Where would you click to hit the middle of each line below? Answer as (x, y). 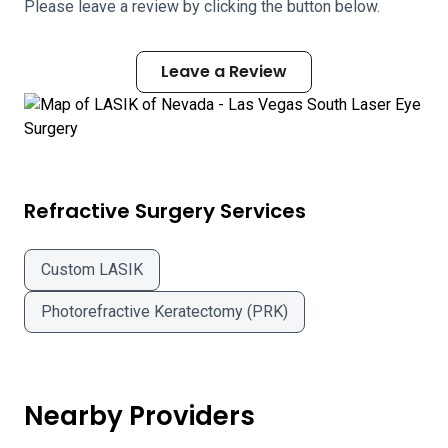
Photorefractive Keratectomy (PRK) (164, 311)
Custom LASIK (92, 269)
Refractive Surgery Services (165, 211)
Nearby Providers (139, 416)
